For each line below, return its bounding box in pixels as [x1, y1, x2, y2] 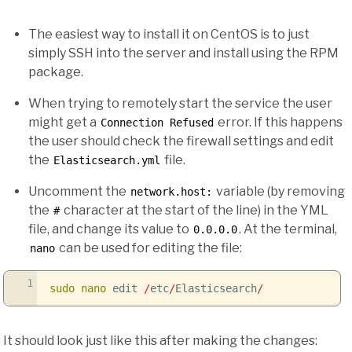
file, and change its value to [28, 222, 192, 237]
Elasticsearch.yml [53, 154, 160, 167]
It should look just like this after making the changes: [3, 333, 317, 349]
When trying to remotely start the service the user [28, 96, 332, 112]
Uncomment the [28, 184, 129, 200]
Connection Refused [101, 116, 214, 130]
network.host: [130, 185, 212, 199]
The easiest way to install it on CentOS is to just [28, 27, 310, 42]
